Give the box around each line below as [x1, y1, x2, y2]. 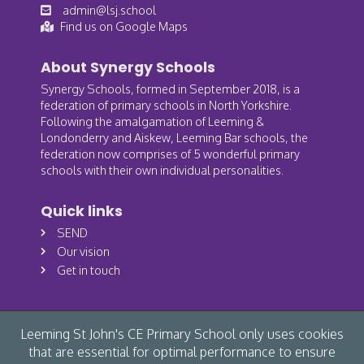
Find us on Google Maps [60, 18, 188, 33]
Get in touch [57, 262, 120, 277]
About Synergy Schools [41, 57, 215, 77]
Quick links [41, 201, 123, 221]
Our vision [57, 243, 110, 258]
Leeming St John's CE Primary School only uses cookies [20, 326, 344, 342]
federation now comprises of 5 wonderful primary [41, 145, 300, 161]
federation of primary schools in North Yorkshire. [41, 97, 292, 112]
